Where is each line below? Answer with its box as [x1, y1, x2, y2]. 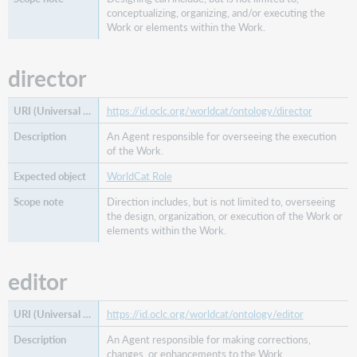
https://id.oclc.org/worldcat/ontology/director [106, 103, 312, 118]
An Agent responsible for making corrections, [106, 331, 311, 347]
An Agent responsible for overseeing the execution [106, 128, 336, 143]
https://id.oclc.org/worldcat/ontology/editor [106, 306, 304, 321]
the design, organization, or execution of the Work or [106, 208, 343, 223]
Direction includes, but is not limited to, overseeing [106, 194, 335, 209]
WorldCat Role [106, 168, 172, 183]
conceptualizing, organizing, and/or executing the [106, 5, 325, 20]
